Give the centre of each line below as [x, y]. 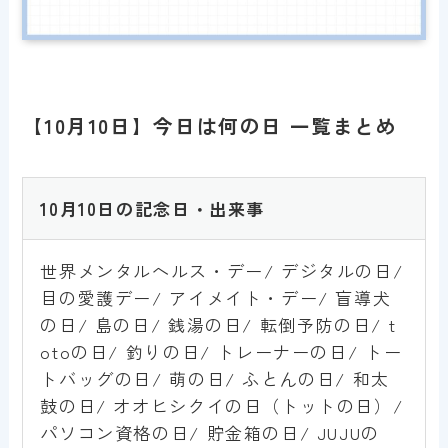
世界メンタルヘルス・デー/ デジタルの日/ [222, 270]
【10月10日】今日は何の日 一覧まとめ [210, 125]
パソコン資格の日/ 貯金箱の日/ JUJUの [210, 432]
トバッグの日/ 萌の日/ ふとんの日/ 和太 [215, 378]
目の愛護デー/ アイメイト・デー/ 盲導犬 [216, 297]
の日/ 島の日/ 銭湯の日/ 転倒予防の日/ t [218, 324]
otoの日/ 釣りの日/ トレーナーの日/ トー [221, 351]
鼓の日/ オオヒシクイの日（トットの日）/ [222, 405]
